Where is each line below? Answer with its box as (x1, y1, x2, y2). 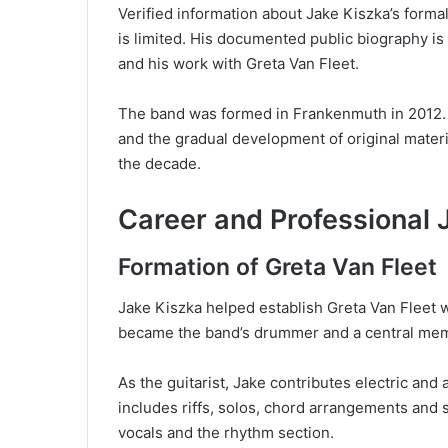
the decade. (118, 153, 201, 173)
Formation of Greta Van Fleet (118, 253, 437, 282)
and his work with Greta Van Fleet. (118, 53, 359, 73)
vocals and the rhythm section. (118, 422, 334, 442)
